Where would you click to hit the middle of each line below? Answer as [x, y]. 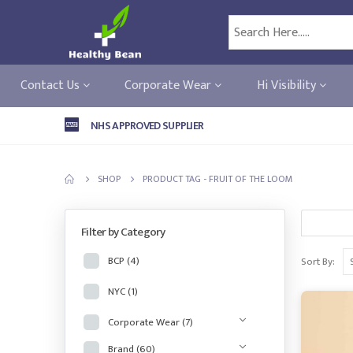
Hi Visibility [288, 85]
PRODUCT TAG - [176, 179]
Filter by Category [123, 232]
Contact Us [51, 85]
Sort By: [318, 262]
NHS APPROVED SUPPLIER [147, 126]
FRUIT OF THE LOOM [251, 179]
